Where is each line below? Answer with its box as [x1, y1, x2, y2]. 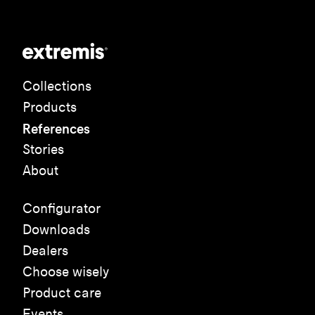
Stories [22, 141, 64, 157]
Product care [22, 284, 101, 301]
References [22, 120, 90, 137]
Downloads [22, 221, 90, 238]
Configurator [22, 200, 101, 217]
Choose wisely [22, 263, 109, 280]
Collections [22, 77, 91, 94]
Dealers [22, 242, 68, 259]
